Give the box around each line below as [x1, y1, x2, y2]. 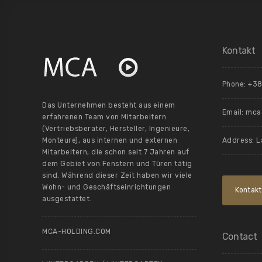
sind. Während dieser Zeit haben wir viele [42, 171, 192, 180]
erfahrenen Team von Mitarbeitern [42, 113, 166, 121]
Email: [222, 108, 246, 116]
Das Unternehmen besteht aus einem [42, 101, 175, 109]
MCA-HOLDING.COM [42, 227, 111, 236]
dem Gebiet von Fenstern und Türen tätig [42, 160, 192, 168]
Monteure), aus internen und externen [42, 136, 177, 144]
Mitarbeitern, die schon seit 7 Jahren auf [42, 148, 189, 156]
